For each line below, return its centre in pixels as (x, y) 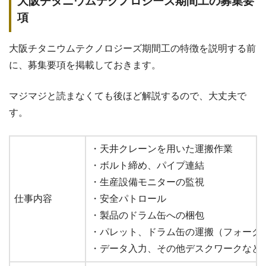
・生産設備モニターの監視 (147, 182)
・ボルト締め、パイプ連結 (147, 165)
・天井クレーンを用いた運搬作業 (161, 148)
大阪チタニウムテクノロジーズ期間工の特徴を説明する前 (132, 48)
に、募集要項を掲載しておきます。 (85, 65)
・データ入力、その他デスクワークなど (176, 248)
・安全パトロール (128, 198)
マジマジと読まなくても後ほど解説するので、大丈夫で (128, 96)
